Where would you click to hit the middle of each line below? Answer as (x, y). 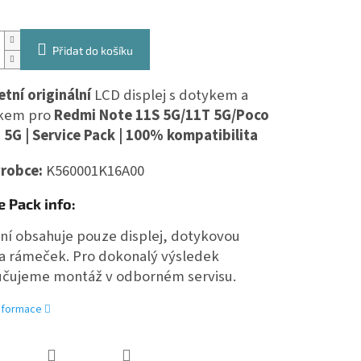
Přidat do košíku (92, 51)
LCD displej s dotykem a (169, 95)
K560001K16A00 (95, 171)
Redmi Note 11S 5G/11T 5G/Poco (160, 116)
